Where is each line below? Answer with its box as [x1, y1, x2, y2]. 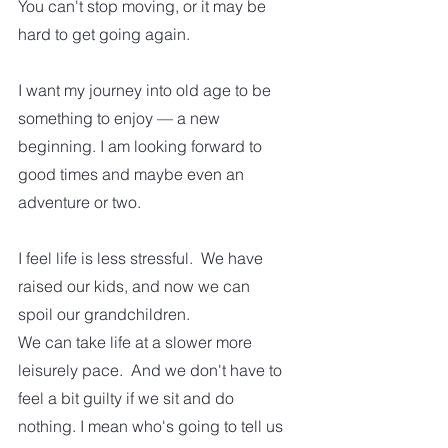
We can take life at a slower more [18, 332, 256, 353]
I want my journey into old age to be [18, 80, 275, 101]
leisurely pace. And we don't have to [18, 360, 286, 381]
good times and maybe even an [18, 164, 248, 185]
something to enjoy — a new [18, 108, 224, 129]
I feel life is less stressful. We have [18, 248, 267, 269]
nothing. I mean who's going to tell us [18, 416, 287, 437]
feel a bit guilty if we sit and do [18, 388, 238, 409]
